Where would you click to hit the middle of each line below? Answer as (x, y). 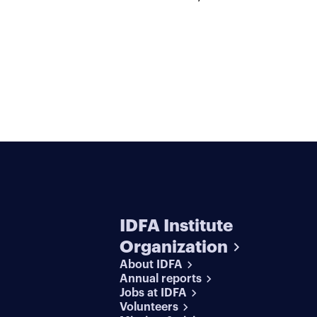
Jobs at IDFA (154, 293)
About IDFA (151, 265)
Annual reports (161, 279)
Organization (174, 247)
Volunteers (149, 307)
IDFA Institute (177, 226)
